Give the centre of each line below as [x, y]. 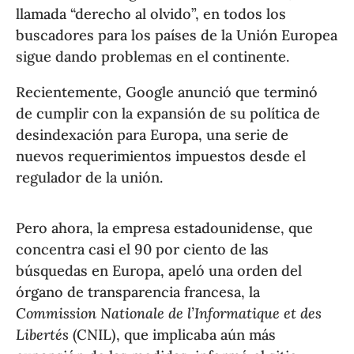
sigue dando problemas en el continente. [153, 56]
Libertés [43, 334]
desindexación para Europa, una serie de [153, 135]
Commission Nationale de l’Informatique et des [169, 313]
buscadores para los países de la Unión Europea [177, 35]
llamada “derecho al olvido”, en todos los [151, 14]
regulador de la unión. [90, 178]
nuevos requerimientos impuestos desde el [161, 156]
